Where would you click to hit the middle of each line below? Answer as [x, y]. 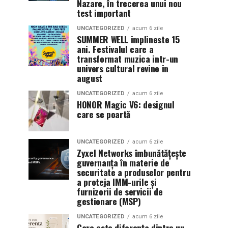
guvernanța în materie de [123, 162]
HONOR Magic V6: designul [126, 104]
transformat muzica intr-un [127, 58]
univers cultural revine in [123, 68]
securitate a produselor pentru [134, 172]
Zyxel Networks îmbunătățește [132, 152]
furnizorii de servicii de [120, 191]
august [90, 78]
